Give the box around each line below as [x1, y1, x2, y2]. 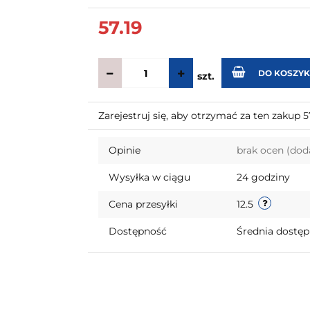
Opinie [108, 144, 140, 156]
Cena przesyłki [108, 198, 178, 210]
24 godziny [236, 171, 290, 183]
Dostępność [108, 225, 167, 237]
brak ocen [236, 144, 286, 156]
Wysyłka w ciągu [108, 171, 190, 183]
